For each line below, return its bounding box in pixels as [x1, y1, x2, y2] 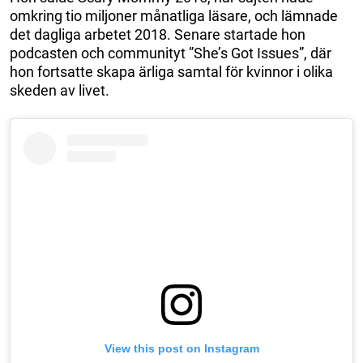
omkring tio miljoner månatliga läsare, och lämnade [10, 6, 338, 24]
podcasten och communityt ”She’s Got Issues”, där [10, 44, 331, 62]
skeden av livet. [10, 81, 109, 99]
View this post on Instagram [104, 342, 259, 356]
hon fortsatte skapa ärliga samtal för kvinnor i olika [10, 62, 333, 80]
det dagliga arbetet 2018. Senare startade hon [10, 25, 305, 43]
